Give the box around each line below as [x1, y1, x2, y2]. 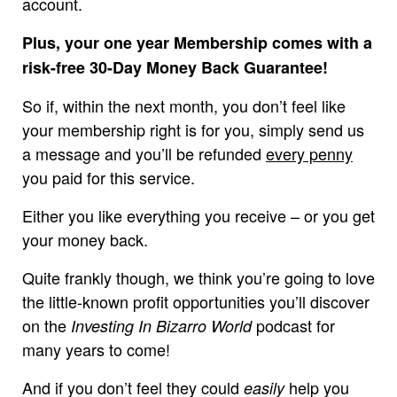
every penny [266, 141, 353, 165]
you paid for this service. [22, 165, 195, 189]
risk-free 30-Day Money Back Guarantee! [22, 55, 328, 79]
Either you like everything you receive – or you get [22, 203, 375, 227]
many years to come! [22, 337, 170, 361]
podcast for [252, 313, 335, 337]
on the [22, 313, 71, 337]
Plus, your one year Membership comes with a [22, 30, 372, 54]
